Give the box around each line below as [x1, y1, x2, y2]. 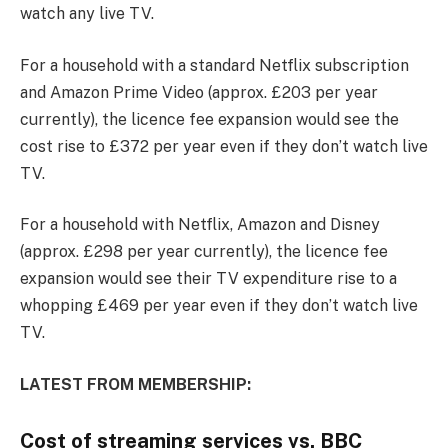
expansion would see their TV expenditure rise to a [20, 269, 397, 289]
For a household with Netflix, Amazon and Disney [20, 215, 380, 235]
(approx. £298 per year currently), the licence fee [20, 242, 388, 262]
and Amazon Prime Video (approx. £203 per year [20, 82, 378, 102]
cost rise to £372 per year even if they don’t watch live [20, 136, 428, 156]
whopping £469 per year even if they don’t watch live [20, 296, 418, 316]
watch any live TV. [20, 4, 154, 24]
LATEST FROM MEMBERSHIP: [20, 374, 251, 394]
